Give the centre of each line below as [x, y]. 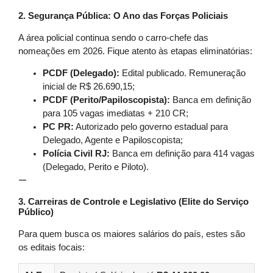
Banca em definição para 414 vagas [182, 153]
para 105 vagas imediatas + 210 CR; [115, 113]
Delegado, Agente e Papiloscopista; [113, 140]
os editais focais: [51, 248]
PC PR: [58, 126]
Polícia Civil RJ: [76, 153]
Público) [36, 212]
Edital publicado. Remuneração [183, 73]
